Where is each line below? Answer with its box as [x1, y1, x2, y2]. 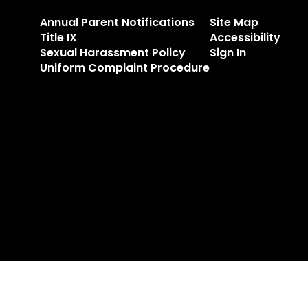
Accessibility [209, 30, 280, 45]
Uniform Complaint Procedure [39, 60, 210, 76]
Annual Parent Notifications [39, 14, 195, 30]
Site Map [209, 14, 258, 30]
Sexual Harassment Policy [39, 45, 186, 60]
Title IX [39, 30, 77, 45]
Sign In [209, 45, 246, 60]
